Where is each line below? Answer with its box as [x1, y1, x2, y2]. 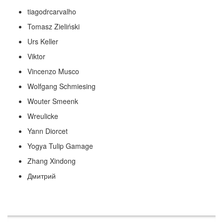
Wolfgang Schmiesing [27, 81, 96, 91]
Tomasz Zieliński [27, 21, 80, 31]
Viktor [27, 51, 45, 61]
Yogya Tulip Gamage [27, 141, 93, 151]
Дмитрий [27, 171, 56, 181]
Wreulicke [27, 111, 58, 121]
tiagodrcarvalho [27, 6, 76, 16]
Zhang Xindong [27, 156, 76, 166]
